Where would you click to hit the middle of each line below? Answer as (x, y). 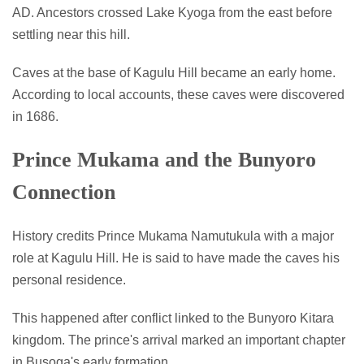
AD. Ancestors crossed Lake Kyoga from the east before (172, 12)
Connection (64, 192)
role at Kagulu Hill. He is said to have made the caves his (176, 258)
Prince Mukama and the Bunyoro (164, 159)
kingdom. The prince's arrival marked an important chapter (179, 340)
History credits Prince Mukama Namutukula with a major (173, 236)
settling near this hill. (71, 34)
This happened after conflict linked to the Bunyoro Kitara (173, 318)
